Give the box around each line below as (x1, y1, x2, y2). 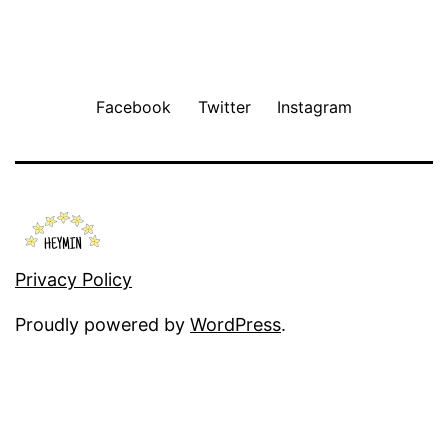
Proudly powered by (15, 313, 190, 335)
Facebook (96, 96, 172, 117)
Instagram (276, 96, 352, 117)
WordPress (190, 313, 281, 335)
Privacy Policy (15, 268, 132, 290)
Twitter (197, 96, 251, 117)
